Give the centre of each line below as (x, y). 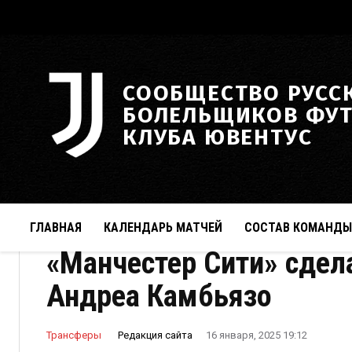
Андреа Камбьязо (159, 296)
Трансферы (74, 335)
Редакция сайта (155, 335)
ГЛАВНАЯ (56, 227)
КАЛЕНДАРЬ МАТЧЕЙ (163, 227)
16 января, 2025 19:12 (257, 335)
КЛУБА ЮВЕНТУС (218, 137)
